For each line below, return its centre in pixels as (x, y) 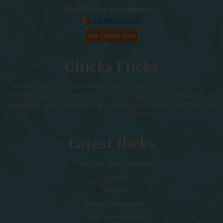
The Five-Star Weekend (114, 163)
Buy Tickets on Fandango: (111, 9)
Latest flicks (111, 143)
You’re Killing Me (114, 217)
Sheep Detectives (114, 203)
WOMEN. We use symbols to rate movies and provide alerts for (111, 96)
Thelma (114, 190)
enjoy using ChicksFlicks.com (111, 114)
